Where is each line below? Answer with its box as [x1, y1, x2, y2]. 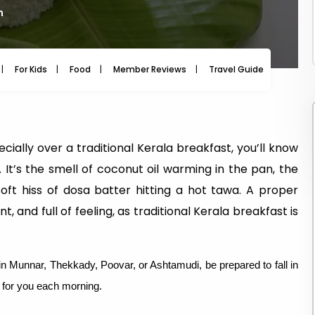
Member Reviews [113, 63, 186, 75]
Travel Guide [209, 63, 264, 75]
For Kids [15, 63, 47, 75]
